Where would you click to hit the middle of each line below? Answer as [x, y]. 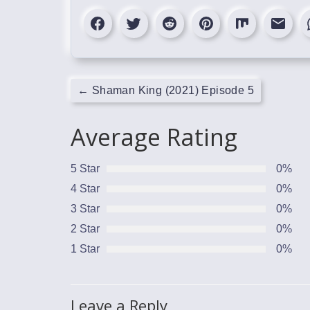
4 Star [85, 188]
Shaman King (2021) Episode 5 [172, 90]
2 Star [85, 228]
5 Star [85, 168]
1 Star [85, 248]
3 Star [85, 208]
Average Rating [154, 137]
